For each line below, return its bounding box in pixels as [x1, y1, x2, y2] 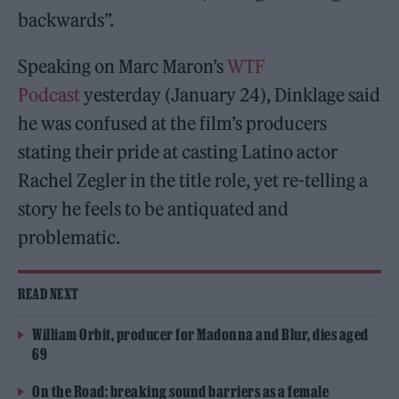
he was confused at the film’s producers [18, 111, 328, 134]
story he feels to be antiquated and [18, 197, 289, 220]
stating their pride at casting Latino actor [18, 140, 338, 163]
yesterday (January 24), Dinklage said [80, 83, 381, 106]
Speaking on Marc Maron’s [18, 54, 228, 77]
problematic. [18, 225, 121, 248]
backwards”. [18, 8, 115, 31]
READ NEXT [18, 285, 79, 302]
